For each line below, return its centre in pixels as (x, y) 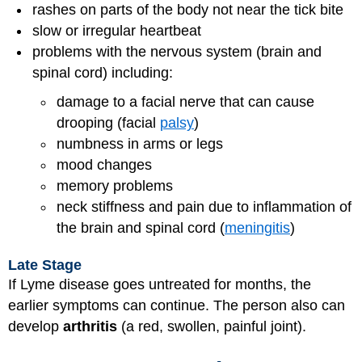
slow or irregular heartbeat (117, 30)
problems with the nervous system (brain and (177, 51)
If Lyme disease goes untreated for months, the (160, 285)
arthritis (90, 327)
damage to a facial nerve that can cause (185, 101)
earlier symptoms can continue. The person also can (177, 306)
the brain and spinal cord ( (141, 227)
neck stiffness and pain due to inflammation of (204, 206)
